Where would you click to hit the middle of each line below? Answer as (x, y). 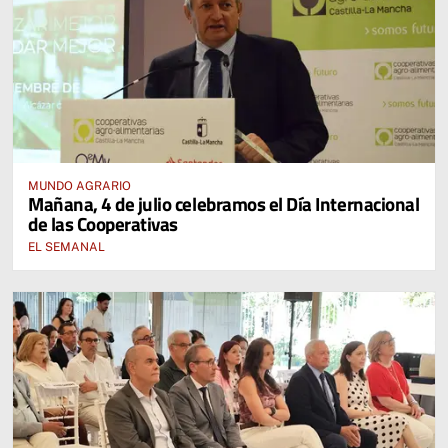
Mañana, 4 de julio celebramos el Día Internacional (224, 203)
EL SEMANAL (66, 246)
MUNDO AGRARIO (79, 185)
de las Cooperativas (103, 223)
